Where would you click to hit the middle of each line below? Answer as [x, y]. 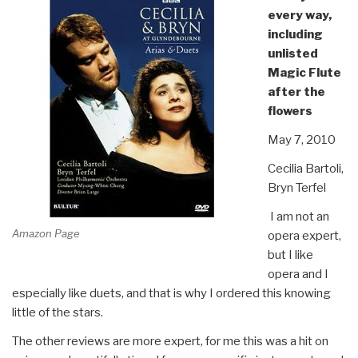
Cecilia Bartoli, [305, 168]
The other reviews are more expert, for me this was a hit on [170, 341]
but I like [290, 255]
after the [296, 91]
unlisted [292, 53]
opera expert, [304, 235]
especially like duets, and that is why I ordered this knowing [171, 293]
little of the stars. [58, 312]
